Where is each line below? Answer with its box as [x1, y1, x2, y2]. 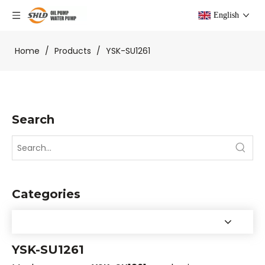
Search [12, 112, 54, 127]
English [214, 11, 239, 20]
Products [54, 45, 91, 57]
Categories [12, 187, 80, 201]
